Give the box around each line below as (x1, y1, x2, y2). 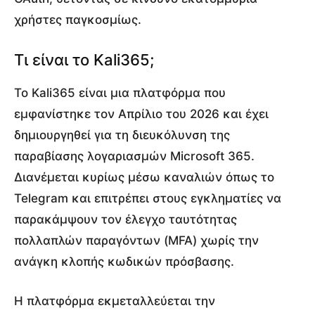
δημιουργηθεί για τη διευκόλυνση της (14, 127, 230, 142)
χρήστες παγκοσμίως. (14, 12, 141, 27)
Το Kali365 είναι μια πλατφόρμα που (14, 85, 226, 100)
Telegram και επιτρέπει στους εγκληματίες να (14, 191, 281, 205)
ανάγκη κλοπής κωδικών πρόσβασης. (14, 254, 234, 269)
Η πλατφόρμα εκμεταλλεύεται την (14, 293, 215, 308)
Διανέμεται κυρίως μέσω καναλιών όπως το (14, 169, 274, 184)
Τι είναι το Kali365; (14, 50, 154, 69)
